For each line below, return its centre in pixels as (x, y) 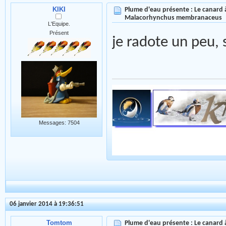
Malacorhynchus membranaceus (173, 18)
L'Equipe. (59, 23)
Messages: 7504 (59, 122)
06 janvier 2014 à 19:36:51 (47, 204)
